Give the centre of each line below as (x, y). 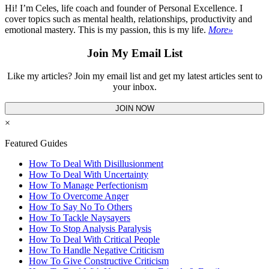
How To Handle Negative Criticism (96, 250)
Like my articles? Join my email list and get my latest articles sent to (134, 76)
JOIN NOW (134, 109)
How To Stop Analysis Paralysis (90, 229)
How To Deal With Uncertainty (89, 175)
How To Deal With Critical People (94, 240)
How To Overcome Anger (79, 196)
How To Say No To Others (80, 207)
